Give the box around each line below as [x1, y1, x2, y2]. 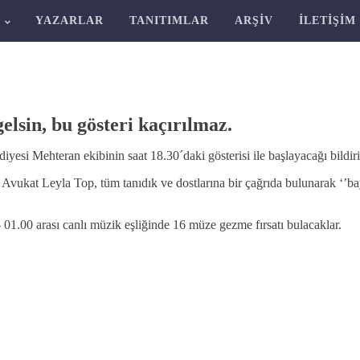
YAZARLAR [35, 14, 104, 27]
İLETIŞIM [298, 14, 356, 27]
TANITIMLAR [129, 14, 209, 27]
